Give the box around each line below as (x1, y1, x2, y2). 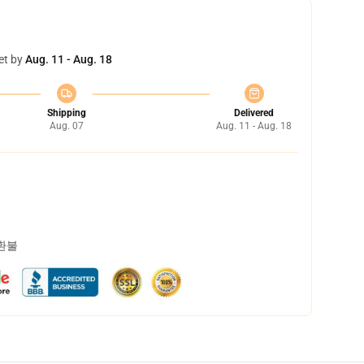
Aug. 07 (49, 120, 84, 132)
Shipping (46, 107, 86, 119)
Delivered (234, 107, 274, 119)
